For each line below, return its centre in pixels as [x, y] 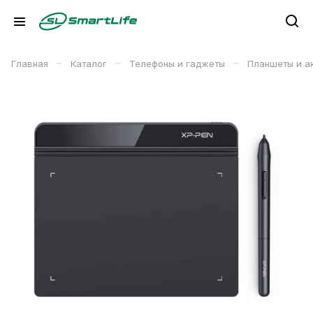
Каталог [89, 64]
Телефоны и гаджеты [177, 64]
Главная [30, 64]
